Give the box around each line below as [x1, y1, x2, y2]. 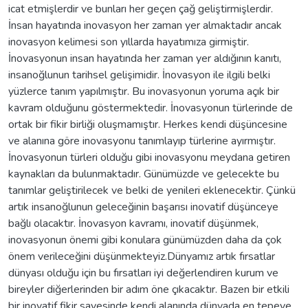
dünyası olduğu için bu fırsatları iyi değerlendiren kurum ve [8, 265, 278, 280]
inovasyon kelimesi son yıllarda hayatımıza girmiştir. [8, 34, 249, 49]
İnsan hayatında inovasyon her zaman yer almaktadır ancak [8, 17, 282, 33]
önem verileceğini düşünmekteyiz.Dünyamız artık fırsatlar [8, 248, 275, 264]
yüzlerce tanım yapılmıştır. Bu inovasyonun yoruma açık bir [8, 83, 279, 99]
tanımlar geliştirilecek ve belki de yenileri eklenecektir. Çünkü [8, 182, 296, 198]
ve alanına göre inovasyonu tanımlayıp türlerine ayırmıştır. [8, 133, 276, 148]
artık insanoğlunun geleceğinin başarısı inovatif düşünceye [8, 199, 278, 214]
